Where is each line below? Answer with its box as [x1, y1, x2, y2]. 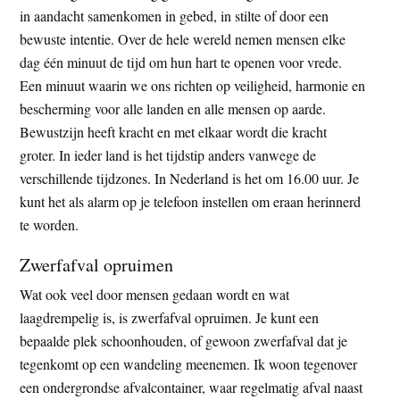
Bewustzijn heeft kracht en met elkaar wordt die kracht [20, 121, 328, 141]
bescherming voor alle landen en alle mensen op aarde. [20, 98, 327, 118]
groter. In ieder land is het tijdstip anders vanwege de [20, 145, 317, 164]
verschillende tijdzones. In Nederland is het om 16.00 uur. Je [20, 168, 360, 187]
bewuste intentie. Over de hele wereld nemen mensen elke [20, 29, 346, 48]
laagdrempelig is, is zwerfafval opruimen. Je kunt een [20, 307, 320, 327]
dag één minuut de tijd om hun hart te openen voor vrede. [20, 52, 343, 71]
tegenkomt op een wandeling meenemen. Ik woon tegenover [20, 354, 358, 373]
